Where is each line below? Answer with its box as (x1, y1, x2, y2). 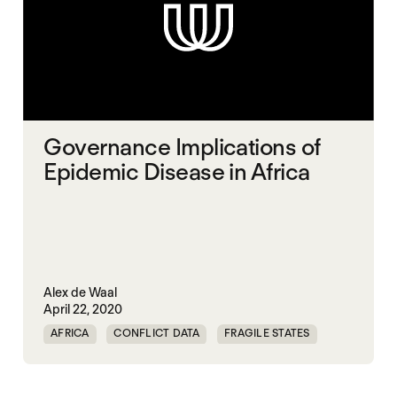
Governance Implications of (43, 133, 321, 161)
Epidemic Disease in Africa (43, 158, 310, 186)
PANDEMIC (51, 354, 108, 368)
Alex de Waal (43, 284, 118, 300)
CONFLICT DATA (113, 325, 200, 339)
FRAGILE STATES (224, 325, 310, 339)
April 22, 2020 (43, 301, 123, 316)
